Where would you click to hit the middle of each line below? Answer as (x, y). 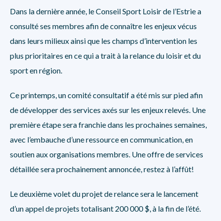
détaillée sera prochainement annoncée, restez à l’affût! (102, 169)
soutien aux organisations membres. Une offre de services (107, 154)
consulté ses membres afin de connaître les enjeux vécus (103, 26)
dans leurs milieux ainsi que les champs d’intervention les (104, 41)
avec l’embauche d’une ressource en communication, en (101, 139)
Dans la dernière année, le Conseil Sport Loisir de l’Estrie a (106, 11)
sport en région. (36, 70)
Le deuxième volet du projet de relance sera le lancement (104, 194)
